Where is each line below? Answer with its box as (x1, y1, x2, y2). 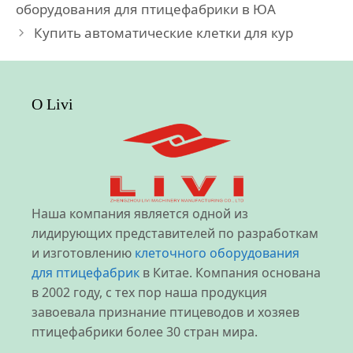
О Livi (32, 95, 73, 113)
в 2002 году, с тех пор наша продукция (32, 283, 267, 301)
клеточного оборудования (135, 243, 299, 262)
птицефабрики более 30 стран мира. (32, 322, 258, 340)
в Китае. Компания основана (139, 263, 321, 281)
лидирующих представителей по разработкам (32, 224, 318, 242)
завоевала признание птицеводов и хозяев (32, 303, 299, 321)
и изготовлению (32, 243, 135, 262)
